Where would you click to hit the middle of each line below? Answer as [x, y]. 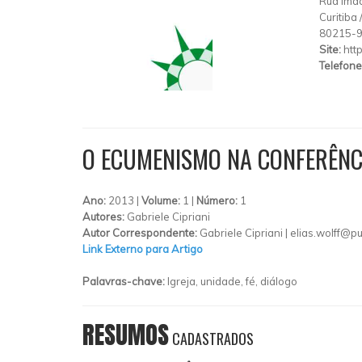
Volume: [162, 200]
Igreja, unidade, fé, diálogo [232, 281]
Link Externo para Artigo [143, 248]
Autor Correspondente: [141, 232]
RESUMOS [126, 335]
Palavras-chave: [125, 281]
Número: [218, 200]
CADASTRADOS [211, 338]
